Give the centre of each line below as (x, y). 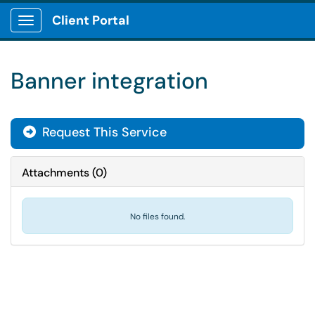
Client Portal (91, 20)
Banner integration (109, 81)
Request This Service (103, 132)
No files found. (157, 217)
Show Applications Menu (81, 32)
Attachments (56, 173)
